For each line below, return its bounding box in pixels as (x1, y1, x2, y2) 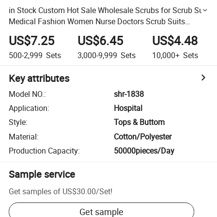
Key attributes (9, 71, 70, 85)
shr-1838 (114, 88, 144, 99)
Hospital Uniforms (9, 27, 71, 38)
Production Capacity (9, 145, 78, 156)
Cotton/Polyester (114, 131, 172, 142)
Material (9, 131, 37, 142)
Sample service (9, 168, 76, 181)
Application (9, 103, 48, 114)
